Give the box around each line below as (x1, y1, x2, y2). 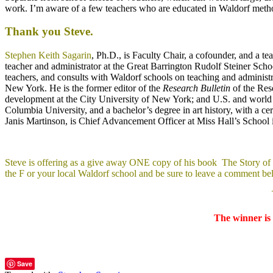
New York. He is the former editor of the (5, 83, 163, 94)
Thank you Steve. (5, 25, 93, 38)
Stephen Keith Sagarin (5, 50, 91, 61)
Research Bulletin (163, 83, 230, 94)
